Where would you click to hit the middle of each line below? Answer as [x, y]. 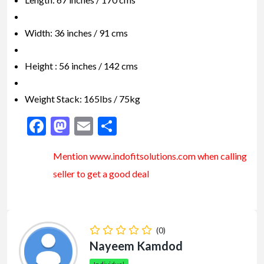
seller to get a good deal [101, 174]
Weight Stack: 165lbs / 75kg [82, 99]
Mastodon [111, 126]
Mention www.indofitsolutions [115, 156]
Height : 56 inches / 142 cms [81, 66]
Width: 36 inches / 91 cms [76, 33]
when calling [221, 156]
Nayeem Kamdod [136, 246]
